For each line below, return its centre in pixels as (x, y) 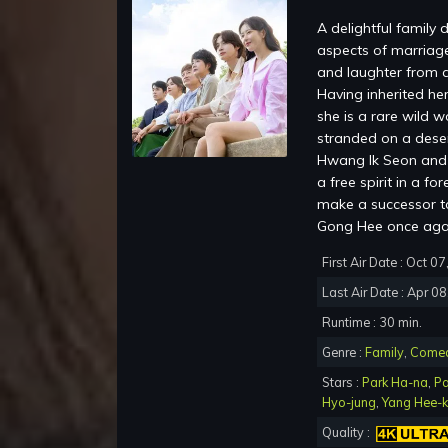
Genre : (343, 352)
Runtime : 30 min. (372, 322)
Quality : (349, 432)
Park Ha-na (395, 382)
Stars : (342, 382)
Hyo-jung (349, 402)
